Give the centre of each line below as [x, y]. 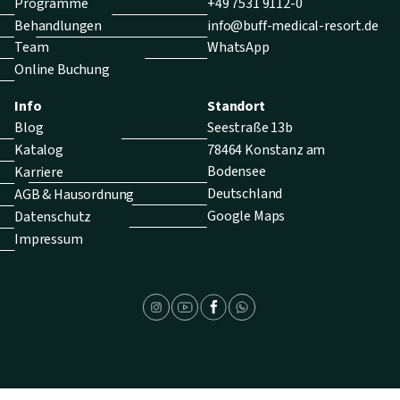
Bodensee [237, 172]
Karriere [39, 173]
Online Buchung [62, 70]
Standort [236, 107]
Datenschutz [53, 217]
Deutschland [245, 194]
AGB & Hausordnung [75, 195]
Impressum [49, 240]
